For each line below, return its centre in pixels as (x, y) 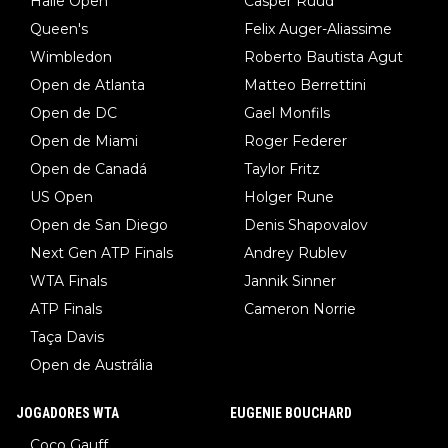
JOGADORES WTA (67, 413)
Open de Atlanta (87, 85)
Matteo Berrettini (305, 85)
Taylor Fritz (282, 169)
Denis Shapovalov (306, 225)
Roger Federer (295, 141)
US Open (61, 197)
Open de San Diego (99, 225)
